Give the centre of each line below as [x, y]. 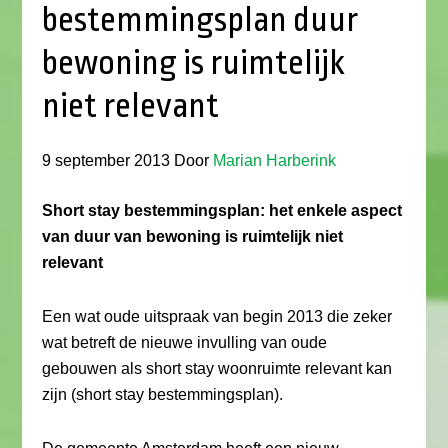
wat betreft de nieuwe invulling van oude [185, 342]
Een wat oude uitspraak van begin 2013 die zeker [217, 316]
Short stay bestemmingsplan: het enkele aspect [222, 210]
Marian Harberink [275, 160]
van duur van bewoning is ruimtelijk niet [193, 236]
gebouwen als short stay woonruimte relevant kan [217, 368]
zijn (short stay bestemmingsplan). [163, 394]
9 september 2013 [106, 160]
